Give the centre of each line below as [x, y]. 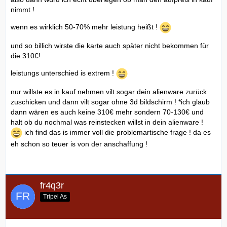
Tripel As [55, 197]
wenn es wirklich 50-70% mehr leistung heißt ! [85, 27]
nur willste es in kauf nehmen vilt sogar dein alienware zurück [109, 91]
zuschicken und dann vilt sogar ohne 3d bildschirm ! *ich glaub [110, 102]
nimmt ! [23, 9]
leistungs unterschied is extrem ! [63, 73]
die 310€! [26, 55]
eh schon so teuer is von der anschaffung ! [79, 144]
